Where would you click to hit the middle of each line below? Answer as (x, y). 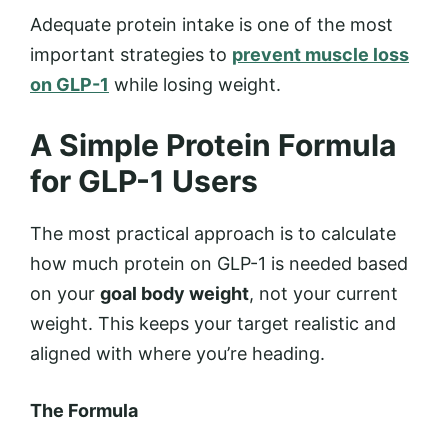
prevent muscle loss (320, 54)
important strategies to (131, 54)
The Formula (84, 410)
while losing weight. (195, 84)
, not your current (323, 293)
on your (65, 293)
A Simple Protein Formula (213, 144)
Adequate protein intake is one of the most (211, 24)
